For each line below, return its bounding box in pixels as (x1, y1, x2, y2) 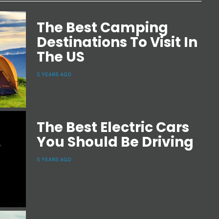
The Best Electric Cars (37, 118, 189, 137)
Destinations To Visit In (37, 33, 197, 52)
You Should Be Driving (37, 132, 194, 152)
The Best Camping (37, 18, 168, 38)
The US (37, 47, 85, 67)
